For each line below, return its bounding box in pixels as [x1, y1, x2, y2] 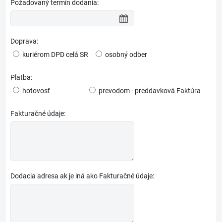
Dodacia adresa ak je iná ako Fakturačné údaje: [10, 172, 154, 180]
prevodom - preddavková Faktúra [99, 87, 201, 95]
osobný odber [105, 51, 147, 58]
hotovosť [22, 87, 50, 95]
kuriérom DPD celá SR [22, 51, 88, 58]
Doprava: [10, 37, 38, 45]
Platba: [10, 73, 32, 81]
